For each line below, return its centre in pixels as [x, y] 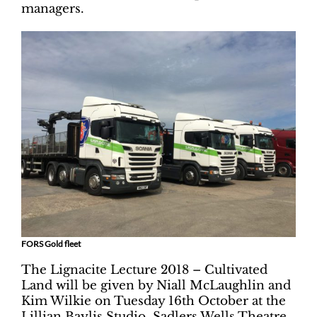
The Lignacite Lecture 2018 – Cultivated [144, 270]
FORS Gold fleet [51, 244]
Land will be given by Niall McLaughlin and [156, 286]
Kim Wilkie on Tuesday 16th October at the [154, 301]
